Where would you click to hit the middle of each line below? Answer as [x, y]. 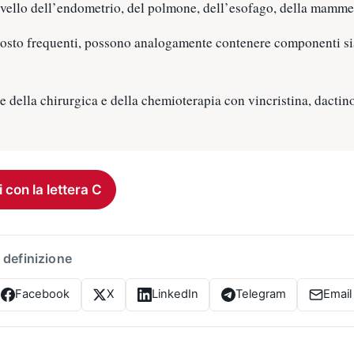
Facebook [43, 294]
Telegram [260, 294]
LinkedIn [175, 294]
